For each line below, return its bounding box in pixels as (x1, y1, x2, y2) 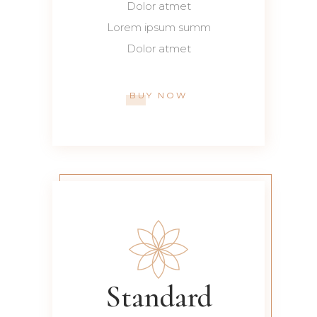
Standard (105, 279, 212, 316)
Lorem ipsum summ (106, 21, 211, 35)
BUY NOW (129, 89, 188, 100)
